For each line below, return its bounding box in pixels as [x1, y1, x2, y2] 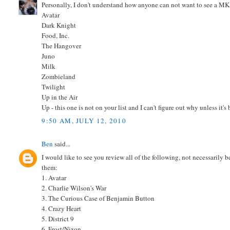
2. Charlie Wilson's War [42, 183, 107, 193]
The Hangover [42, 41, 82, 51]
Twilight [42, 82, 66, 92]
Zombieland [42, 72, 76, 82]
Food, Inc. [42, 31, 70, 41]
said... [53, 139, 71, 148]
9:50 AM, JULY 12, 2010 [42, 116, 127, 125]
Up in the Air [42, 92, 78, 102]
